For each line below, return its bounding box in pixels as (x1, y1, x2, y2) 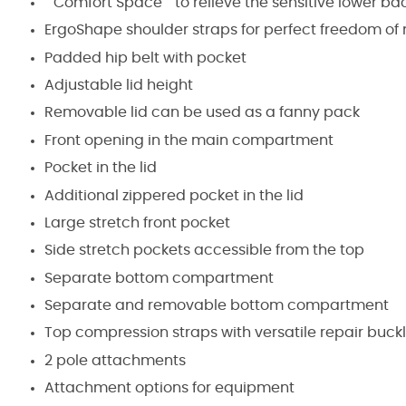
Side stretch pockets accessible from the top (44, 243, 364, 258)
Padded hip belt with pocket (44, 50, 246, 65)
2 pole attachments (44, 353, 186, 368)
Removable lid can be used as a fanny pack (44, 105, 360, 121)
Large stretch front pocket (44, 215, 230, 230)
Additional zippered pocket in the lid (44, 188, 304, 203)
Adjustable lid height (44, 77, 193, 92)
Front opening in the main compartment (44, 132, 333, 148)
